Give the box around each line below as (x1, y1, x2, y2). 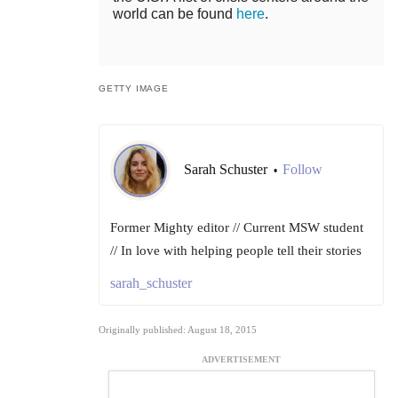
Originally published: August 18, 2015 (99, 324, 257, 336)
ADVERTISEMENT (202, 354, 281, 365)
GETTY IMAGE (99, 84, 169, 94)
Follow (283, 162, 322, 178)
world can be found (113, 6, 236, 22)
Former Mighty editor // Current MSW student (110, 220, 363, 235)
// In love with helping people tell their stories (110, 243, 362, 259)
